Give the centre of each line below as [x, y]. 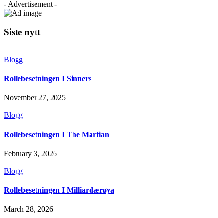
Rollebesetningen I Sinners [48, 79]
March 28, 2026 [28, 209]
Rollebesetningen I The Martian [56, 134]
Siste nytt [22, 32]
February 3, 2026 [30, 153]
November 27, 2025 [35, 98]
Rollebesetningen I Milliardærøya [59, 190]
